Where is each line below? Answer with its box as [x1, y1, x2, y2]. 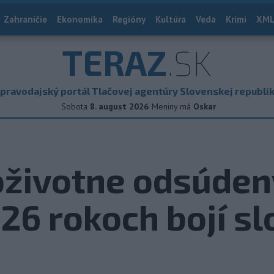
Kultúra [155, 13, 186, 25]
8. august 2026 [90, 101, 149, 112]
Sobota [61, 101, 87, 112]
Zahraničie [4, 13, 47, 25]
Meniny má [152, 101, 193, 112]
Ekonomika [57, 13, 103, 25]
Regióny [113, 13, 146, 25]
